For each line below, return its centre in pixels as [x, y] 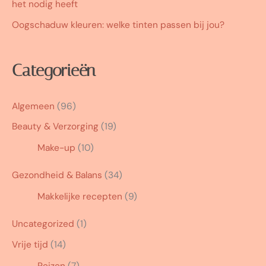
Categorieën [54, 70]
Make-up [57, 148]
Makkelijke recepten [80, 197]
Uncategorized [43, 224]
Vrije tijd [30, 245]
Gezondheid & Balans [57, 175]
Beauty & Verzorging [55, 127]
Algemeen [33, 106]
